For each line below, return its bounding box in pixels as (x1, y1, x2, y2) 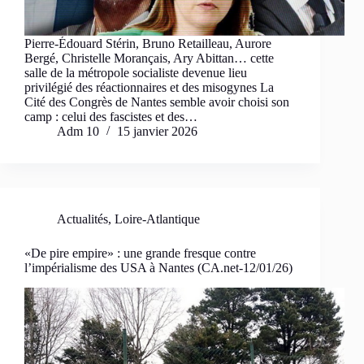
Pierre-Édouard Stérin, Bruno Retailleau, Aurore (24, 37, 271, 51)
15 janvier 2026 (117, 124, 197, 139)
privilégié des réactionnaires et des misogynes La (24, 80, 274, 95)
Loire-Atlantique (115, 212, 200, 227)
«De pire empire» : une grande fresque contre (24, 246, 256, 261)
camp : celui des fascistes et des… (24, 110, 197, 124)
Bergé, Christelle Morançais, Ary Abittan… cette (24, 51, 274, 66)
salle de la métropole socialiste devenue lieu (24, 66, 247, 80)
